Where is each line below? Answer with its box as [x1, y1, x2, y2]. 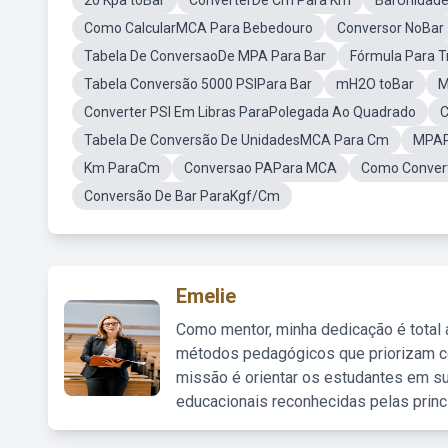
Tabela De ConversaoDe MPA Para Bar [84, 48, 326, 64]
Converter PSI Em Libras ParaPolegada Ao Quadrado [84, 104, 416, 120]
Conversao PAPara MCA [184, 160, 337, 176]
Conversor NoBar [337, 20, 444, 36]
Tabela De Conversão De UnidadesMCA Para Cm [84, 132, 389, 148]
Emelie [176, 284, 236, 308]
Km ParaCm [84, 160, 160, 176]
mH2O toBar [336, 76, 414, 92]
